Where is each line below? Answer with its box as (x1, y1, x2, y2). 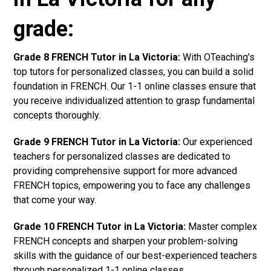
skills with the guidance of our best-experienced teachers (13, 249, 258, 261)
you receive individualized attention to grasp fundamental (13, 94, 255, 106)
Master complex (186, 220, 258, 232)
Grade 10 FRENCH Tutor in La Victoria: (13, 220, 186, 232)
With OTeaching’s (180, 51, 255, 63)
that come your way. (13, 194, 97, 206)
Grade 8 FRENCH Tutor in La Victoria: (13, 51, 181, 63)
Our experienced (180, 135, 253, 148)
